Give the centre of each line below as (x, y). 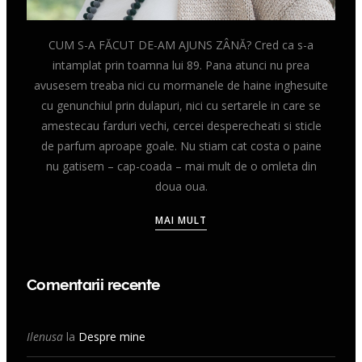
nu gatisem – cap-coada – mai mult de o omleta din (181, 166)
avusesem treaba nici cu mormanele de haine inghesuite (181, 85)
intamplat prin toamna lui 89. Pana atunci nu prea (181, 65)
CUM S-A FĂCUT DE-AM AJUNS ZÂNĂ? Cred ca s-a (181, 44)
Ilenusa (45, 336)
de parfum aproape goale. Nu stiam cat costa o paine (181, 145)
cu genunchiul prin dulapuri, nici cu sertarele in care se (181, 105)
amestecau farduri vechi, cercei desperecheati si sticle (181, 125)
